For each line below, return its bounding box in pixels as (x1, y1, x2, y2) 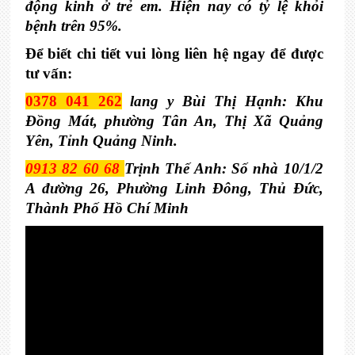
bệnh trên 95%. (25, 17, 122, 34)
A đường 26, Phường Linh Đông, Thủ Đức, (25, 180, 323, 197)
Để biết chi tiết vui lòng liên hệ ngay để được (25, 45, 323, 62)
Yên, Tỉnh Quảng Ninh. (25, 132, 177, 149)
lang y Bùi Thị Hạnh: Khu (121, 93, 323, 109)
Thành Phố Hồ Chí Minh (25, 200, 189, 216)
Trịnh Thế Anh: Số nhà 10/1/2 (124, 160, 323, 177)
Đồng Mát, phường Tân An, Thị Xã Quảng (25, 113, 323, 129)
